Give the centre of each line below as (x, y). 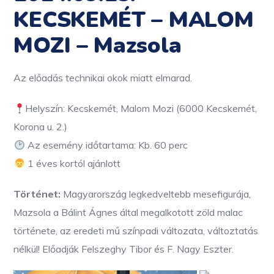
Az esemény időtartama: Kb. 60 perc (106, 145)
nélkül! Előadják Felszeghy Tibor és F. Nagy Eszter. (124, 249)
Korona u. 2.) (41, 127)
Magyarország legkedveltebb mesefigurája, (156, 194)
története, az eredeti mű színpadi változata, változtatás (136, 231)
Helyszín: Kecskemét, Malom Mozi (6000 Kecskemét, (141, 109)
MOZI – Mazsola (98, 46)
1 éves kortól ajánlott (72, 164)
